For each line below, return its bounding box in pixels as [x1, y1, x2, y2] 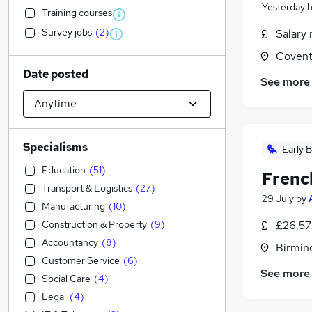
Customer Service [42, 254, 120, 267]
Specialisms [23, 140, 88, 155]
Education [42, 164, 86, 176]
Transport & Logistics [42, 182, 132, 194]
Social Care [42, 272, 91, 285]
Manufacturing [42, 200, 105, 212]
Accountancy [42, 236, 98, 249]
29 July [262, 192, 294, 205]
